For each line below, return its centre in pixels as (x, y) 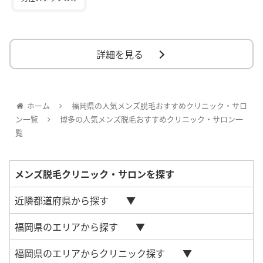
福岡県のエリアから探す (66, 227)
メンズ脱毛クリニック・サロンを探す (95, 174)
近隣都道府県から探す (62, 200)
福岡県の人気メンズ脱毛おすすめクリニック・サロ (159, 106)
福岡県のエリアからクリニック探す (90, 253)
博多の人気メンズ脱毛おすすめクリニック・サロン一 (151, 119)
